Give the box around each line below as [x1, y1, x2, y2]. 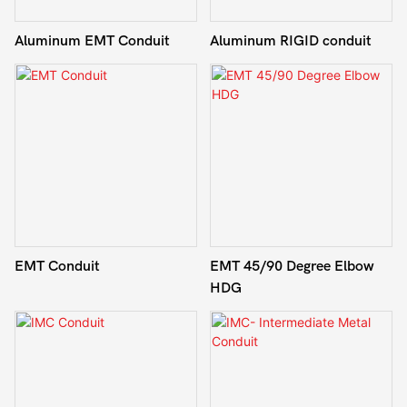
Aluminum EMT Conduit [15, 32, 170, 49]
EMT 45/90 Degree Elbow [209, 257, 374, 274]
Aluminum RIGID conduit [209, 32, 372, 49]
